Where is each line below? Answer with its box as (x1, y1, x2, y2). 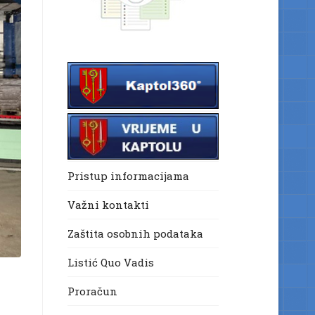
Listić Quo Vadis (67, 255, 154, 270)
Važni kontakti (67, 198, 149, 212)
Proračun (67, 284, 117, 299)
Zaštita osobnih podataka (67, 226, 203, 241)
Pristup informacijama (67, 169, 189, 184)
